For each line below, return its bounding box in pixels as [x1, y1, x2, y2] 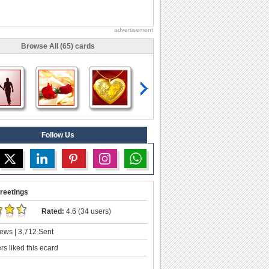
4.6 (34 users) [64, 207, 111, 216]
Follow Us [41, 130, 74, 139]
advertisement [114, 26, 153, 33]
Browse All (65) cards [20, 41, 95, 50]
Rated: [41, 207, 64, 216]
